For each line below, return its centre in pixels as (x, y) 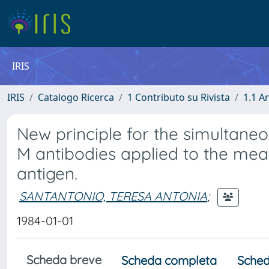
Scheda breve (64, 260)
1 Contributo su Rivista (179, 97)
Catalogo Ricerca (76, 97)
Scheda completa (169, 260)
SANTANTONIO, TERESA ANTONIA (113, 196)
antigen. (47, 173)
